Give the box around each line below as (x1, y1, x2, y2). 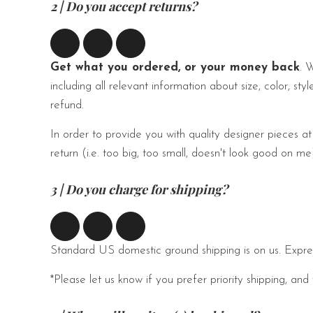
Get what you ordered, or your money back (50, 61, 300, 74)
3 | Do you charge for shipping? (50, 181, 228, 198)
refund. (50, 99, 84, 112)
